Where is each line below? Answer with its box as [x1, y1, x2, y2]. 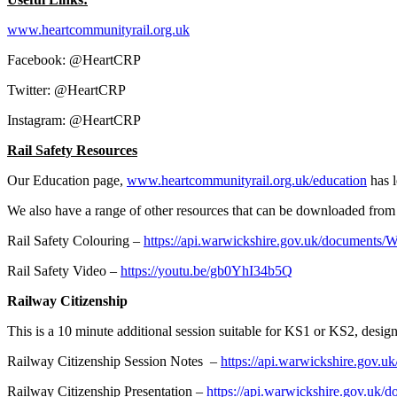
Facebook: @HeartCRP [7, 51, 141, 67]
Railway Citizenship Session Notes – [7, 353, 221, 369]
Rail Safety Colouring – [7, 232, 144, 248]
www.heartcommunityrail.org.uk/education [127, 172, 367, 188]
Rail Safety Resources [7, 142, 137, 158]
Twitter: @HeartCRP [7, 82, 126, 97]
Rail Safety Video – [7, 262, 121, 278]
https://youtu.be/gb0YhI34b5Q [121, 262, 292, 278]
